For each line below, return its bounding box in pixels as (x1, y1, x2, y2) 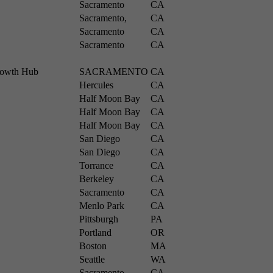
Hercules (79, 80, 113, 90)
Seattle (79, 254, 105, 264)
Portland (79, 227, 112, 238)
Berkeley (79, 174, 114, 184)
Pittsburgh (79, 214, 118, 224)
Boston (79, 241, 107, 251)
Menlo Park (79, 200, 124, 211)
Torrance (79, 160, 113, 171)
